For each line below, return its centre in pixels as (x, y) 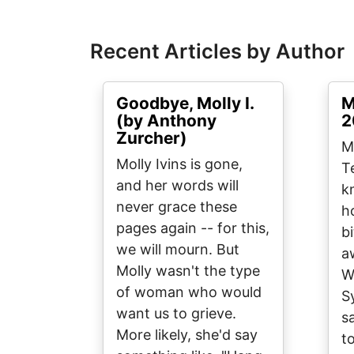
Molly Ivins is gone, (179, 164)
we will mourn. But (178, 249)
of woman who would (189, 292)
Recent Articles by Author (217, 51)
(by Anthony (166, 121)
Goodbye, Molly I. (185, 103)
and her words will (177, 185)
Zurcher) (152, 138)
